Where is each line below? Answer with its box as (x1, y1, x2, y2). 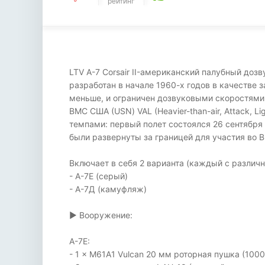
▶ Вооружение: (69, 210, 132, 220)
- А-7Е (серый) (69, 171, 128, 181)
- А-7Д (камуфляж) (69, 184, 147, 194)
